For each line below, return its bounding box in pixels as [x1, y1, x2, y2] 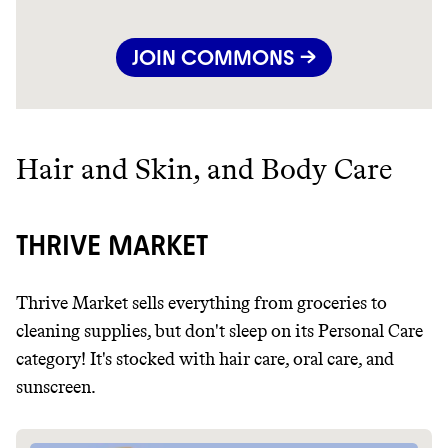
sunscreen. [16, 376, 96, 399]
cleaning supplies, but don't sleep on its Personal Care [16, 320, 423, 343]
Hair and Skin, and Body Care [16, 152, 392, 187]
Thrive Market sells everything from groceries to [16, 292, 387, 315]
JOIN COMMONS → [132, 45, 316, 71]
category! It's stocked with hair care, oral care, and [16, 348, 394, 371]
